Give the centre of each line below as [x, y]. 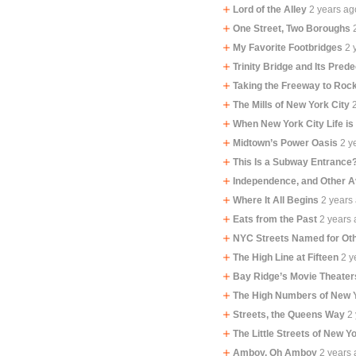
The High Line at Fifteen [286, 257]
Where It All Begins [276, 200]
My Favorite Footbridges [288, 48]
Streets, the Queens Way [289, 315]
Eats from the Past [275, 219]
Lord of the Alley [270, 10]
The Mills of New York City [292, 105]
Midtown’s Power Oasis [286, 143]
